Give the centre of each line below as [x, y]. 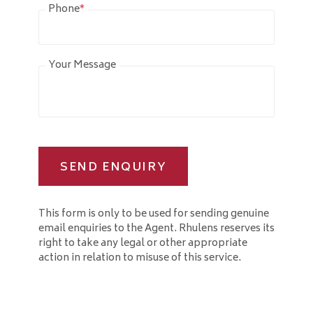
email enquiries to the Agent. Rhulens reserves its [156, 228]
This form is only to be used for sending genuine [154, 214]
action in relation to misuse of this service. [140, 258]
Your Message [82, 65]
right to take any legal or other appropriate [143, 243]
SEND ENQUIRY [114, 167]
